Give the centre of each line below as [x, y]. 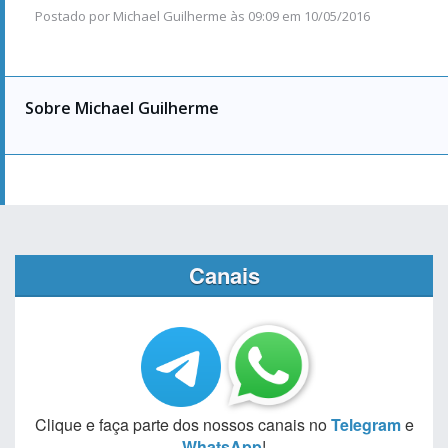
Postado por [74, 16]
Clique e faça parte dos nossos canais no [182, 425]
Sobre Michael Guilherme [122, 108]
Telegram [365, 425]
